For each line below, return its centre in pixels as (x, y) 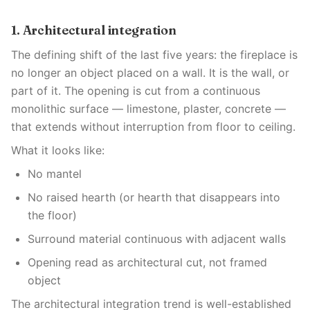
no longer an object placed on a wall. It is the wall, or (150, 73)
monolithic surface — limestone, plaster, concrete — (148, 109)
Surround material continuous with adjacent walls (157, 239)
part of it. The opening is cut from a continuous (136, 91)
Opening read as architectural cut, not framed (147, 262)
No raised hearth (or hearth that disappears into (154, 197)
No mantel (55, 174)
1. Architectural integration (94, 30)
